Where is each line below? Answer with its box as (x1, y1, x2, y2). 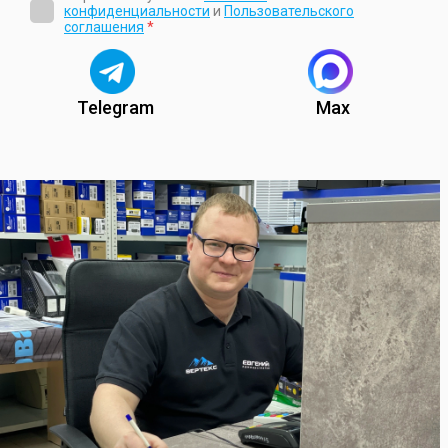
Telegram (76, 96, 154, 118)
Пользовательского (224, 2, 354, 19)
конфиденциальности (64, 2, 210, 19)
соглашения (64, 18, 144, 35)
